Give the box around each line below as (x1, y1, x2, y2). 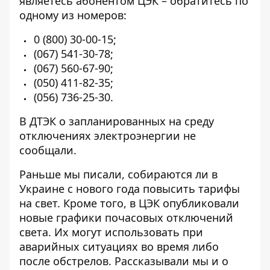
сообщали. (19, 143, 77, 157)
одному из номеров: (19, 8, 130, 22)
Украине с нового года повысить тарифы (19, 181, 240, 196)
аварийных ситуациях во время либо (19, 239, 219, 254)
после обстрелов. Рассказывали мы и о (19, 254, 228, 268)
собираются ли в (128, 167, 218, 181)
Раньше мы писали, (19, 167, 128, 181)
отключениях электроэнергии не (19, 128, 196, 143)
